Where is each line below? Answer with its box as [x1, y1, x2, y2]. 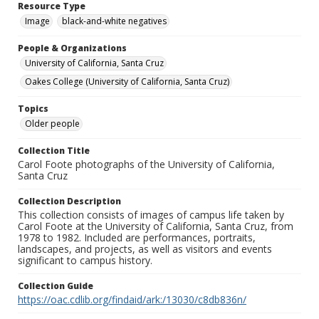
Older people [25, 117, 80, 130]
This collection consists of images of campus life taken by [18, 208, 284, 222]
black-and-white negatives [62, 15, 167, 28]
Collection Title [18, 145, 90, 157]
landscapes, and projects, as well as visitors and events [18, 242, 272, 256]
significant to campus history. [18, 253, 152, 268]
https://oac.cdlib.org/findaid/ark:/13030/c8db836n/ [18, 293, 246, 307]
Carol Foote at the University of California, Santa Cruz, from [18, 219, 293, 234]
